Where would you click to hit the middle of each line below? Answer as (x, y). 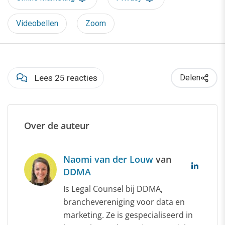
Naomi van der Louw (109, 159)
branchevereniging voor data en (124, 202)
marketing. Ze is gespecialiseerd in (128, 215)
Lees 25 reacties (66, 78)
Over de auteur (57, 126)
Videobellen (37, 24)
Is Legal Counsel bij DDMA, (113, 189)
